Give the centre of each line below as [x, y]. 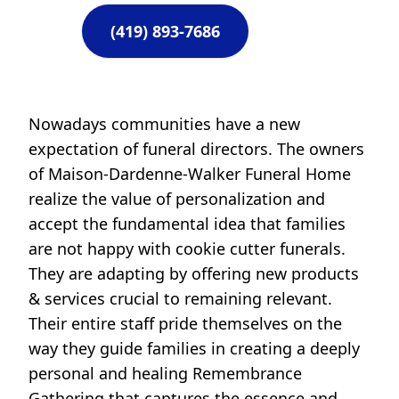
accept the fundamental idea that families [187, 224]
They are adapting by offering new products [194, 274]
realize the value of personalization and [177, 199]
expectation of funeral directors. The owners [196, 149]
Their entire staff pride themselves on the [185, 324]
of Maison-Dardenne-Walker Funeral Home [190, 174]
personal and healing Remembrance [165, 374]
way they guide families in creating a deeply [194, 349]
